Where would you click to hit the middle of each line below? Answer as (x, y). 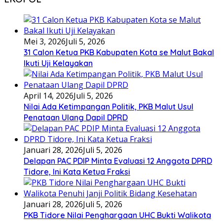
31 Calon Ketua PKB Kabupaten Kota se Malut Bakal (119, 52)
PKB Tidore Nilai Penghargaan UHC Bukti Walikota (117, 215)
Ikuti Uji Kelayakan (58, 63)
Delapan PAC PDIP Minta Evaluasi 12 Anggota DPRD (118, 161)
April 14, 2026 (49, 95)
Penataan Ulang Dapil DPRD (76, 117)
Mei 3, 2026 (45, 41)
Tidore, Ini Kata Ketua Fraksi (77, 171)
